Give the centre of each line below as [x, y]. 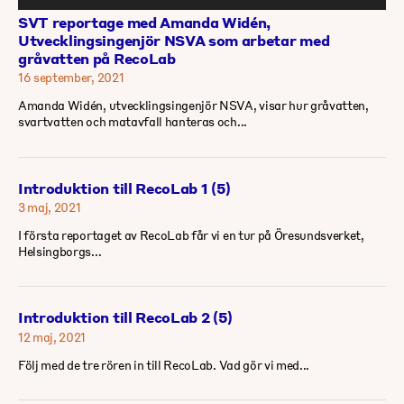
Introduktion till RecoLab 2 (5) [126, 317]
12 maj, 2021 [52, 336]
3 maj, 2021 [50, 207]
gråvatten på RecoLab [97, 58]
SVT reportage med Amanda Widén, [145, 22]
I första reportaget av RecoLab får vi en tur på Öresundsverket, [191, 235]
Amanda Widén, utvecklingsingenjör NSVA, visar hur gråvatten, [193, 106]
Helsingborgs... [60, 252]
